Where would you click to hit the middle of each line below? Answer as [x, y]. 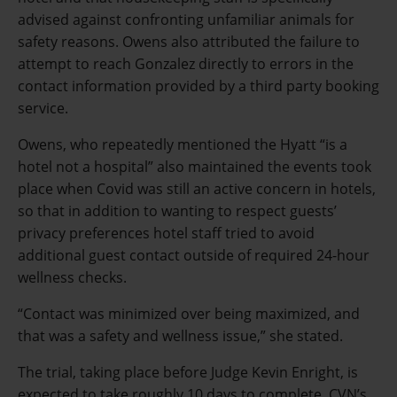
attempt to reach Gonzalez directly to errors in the [186, 63]
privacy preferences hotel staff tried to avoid [166, 233]
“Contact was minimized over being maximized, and [189, 313]
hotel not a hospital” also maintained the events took [195, 166]
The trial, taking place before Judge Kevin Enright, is [188, 372]
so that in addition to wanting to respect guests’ [177, 210]
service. [43, 108]
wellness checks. [72, 277]
